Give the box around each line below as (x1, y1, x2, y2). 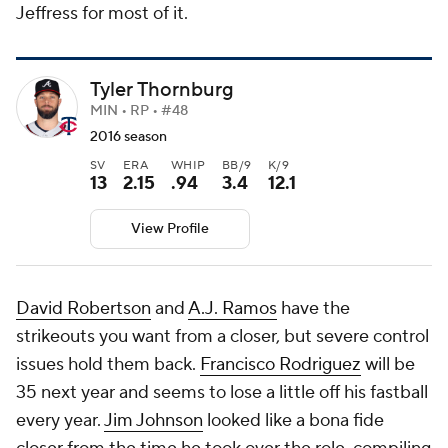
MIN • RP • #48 (90, 101, 188, 120)
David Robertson (16, 297, 151, 321)
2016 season (90, 127, 167, 146)
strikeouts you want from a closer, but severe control (16, 325, 429, 349)
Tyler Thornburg (90, 76, 234, 103)
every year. (16, 409, 104, 433)
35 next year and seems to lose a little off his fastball (16, 381, 428, 405)
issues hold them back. (16, 353, 200, 377)
